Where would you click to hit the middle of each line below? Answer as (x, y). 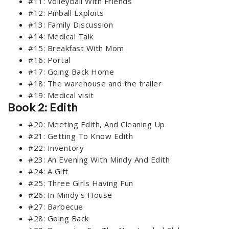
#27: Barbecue (56, 207)
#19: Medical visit (61, 95)
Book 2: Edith (43, 107)
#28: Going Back (59, 219)
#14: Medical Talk (61, 37)
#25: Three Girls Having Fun (81, 183)
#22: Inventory (56, 148)
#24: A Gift (48, 171)
